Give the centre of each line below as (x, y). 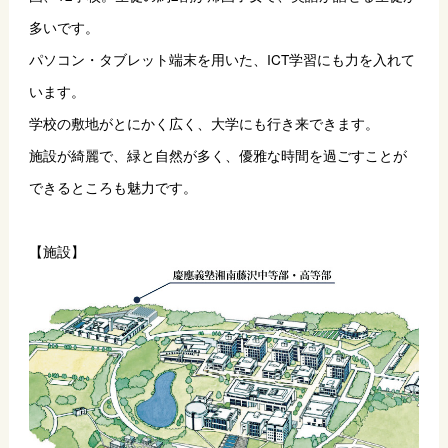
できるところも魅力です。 (112, 186)
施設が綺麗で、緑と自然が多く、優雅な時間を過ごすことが (217, 154)
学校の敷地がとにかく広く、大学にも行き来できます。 (203, 122)
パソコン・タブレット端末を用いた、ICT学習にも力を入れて (221, 58)
